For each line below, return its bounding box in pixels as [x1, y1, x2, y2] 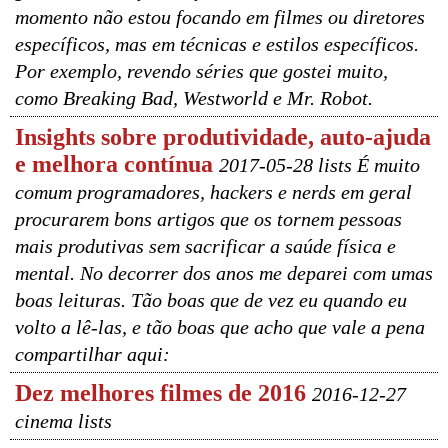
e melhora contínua [15, 151, 213, 177]
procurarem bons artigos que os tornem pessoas [15, 208, 402, 230]
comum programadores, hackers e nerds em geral [15, 181, 412, 203]
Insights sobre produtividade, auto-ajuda [15, 124, 431, 150]
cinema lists [15, 410, 112, 432]
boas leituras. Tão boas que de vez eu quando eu [15, 289, 407, 311]
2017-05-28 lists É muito [219, 154, 420, 176]
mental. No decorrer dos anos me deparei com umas [15, 262, 433, 284]
